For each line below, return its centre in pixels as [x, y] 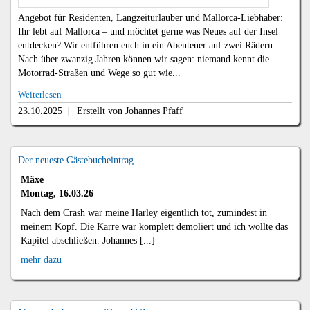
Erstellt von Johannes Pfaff [129, 111]
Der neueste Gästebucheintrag [75, 160]
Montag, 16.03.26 [57, 194]
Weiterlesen [39, 94]
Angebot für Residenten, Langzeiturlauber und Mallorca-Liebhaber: [150, 17]
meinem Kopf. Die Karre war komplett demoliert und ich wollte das [154, 227]
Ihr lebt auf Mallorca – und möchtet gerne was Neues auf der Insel [148, 31]
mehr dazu [41, 260]
